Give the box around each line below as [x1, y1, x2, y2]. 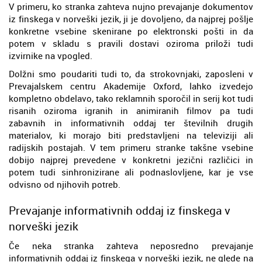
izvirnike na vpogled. [9, 49, 92, 61]
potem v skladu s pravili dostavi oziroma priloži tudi [9, 37, 253, 49]
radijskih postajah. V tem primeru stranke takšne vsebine [9, 141, 253, 153]
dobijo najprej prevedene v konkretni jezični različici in [9, 153, 253, 166]
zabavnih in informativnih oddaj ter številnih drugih [9, 116, 253, 129]
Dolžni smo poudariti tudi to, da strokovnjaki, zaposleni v [9, 67, 253, 80]
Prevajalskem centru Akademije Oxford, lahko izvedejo [9, 80, 253, 92]
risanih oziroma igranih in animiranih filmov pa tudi [9, 104, 253, 116]
